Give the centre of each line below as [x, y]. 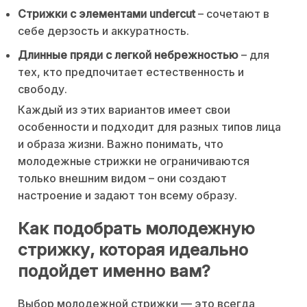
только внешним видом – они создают [122, 179]
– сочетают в [232, 14]
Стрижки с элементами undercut [107, 14]
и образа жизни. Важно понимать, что [121, 144]
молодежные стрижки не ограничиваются [134, 161]
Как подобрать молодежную [136, 228]
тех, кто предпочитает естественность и [131, 72]
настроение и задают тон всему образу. [127, 196]
